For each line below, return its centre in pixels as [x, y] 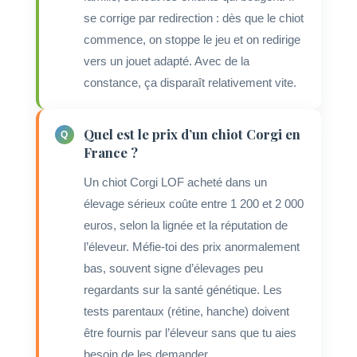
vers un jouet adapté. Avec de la [166, 61]
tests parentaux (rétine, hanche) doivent [186, 311]
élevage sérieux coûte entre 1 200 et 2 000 [193, 203]
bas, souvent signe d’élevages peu [173, 268]
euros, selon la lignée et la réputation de [185, 225]
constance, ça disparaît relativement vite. [190, 82]
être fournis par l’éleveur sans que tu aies [190, 332]
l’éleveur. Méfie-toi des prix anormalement [191, 246]
